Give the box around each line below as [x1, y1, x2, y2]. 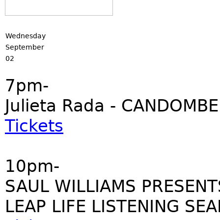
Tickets [5, 116, 63, 136]
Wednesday [5, 32, 46, 40]
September [5, 43, 44, 51]
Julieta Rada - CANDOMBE [5, 96, 219, 115]
